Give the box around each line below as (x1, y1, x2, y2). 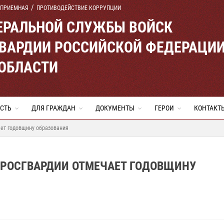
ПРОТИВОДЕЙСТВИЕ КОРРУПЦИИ (36, 4, 121, 11)
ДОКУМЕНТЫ (95, 104, 134, 112)
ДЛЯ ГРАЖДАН (31, 104, 75, 112)
